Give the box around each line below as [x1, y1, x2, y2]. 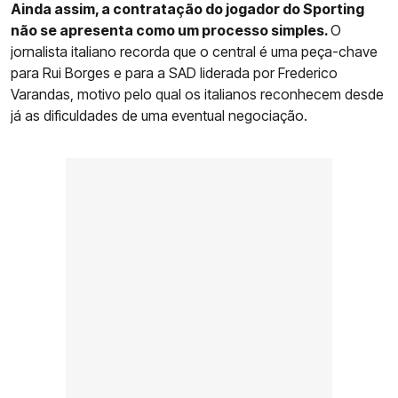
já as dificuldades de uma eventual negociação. [11, 107, 307, 125]
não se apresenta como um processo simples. [11, 21, 330, 40]
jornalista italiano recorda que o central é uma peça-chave [11, 43, 378, 61]
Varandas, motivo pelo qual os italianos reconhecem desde [11, 85, 384, 104]
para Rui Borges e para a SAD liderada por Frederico [11, 64, 338, 83]
